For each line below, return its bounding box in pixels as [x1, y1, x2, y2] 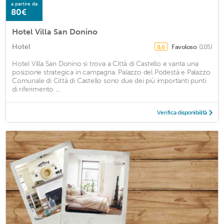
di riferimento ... [12, 84, 60, 93]
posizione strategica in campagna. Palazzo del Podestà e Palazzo [12, 67, 210, 76]
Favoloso [171, 42, 198, 50]
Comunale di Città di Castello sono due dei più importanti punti [12, 76, 206, 85]
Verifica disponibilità [156, 108, 207, 116]
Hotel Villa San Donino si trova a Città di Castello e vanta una [12, 59, 198, 68]
